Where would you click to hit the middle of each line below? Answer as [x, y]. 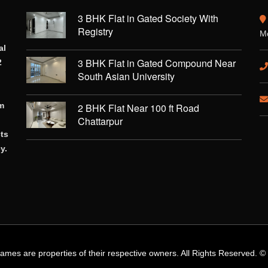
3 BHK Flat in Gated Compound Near [157, 63]
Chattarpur [100, 121]
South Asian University [126, 76]
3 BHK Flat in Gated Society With [148, 18]
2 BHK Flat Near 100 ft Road [138, 108]
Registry [95, 31]
